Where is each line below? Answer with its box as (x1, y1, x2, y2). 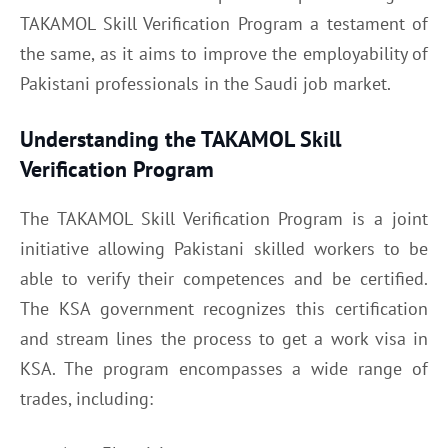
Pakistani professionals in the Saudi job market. (20, 71, 391, 95)
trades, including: (20, 386, 153, 410)
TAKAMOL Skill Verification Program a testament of (20, 11, 428, 35)
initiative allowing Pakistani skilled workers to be (20, 236, 428, 260)
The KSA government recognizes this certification (20, 296, 428, 320)
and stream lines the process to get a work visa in (20, 326, 428, 350)
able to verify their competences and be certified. (20, 266, 428, 290)
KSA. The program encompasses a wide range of (20, 356, 428, 380)
